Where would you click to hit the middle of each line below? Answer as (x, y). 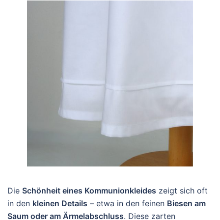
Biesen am (186, 203)
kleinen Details (60, 203)
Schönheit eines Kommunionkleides (89, 191)
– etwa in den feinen (127, 203)
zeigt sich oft (182, 191)
